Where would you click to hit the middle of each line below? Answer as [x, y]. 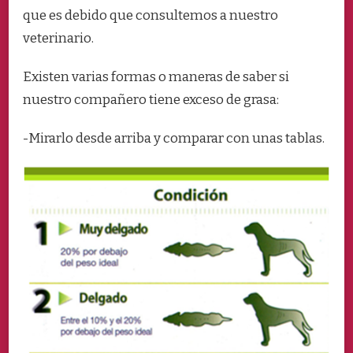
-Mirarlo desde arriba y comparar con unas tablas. [174, 139]
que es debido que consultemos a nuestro [150, 16]
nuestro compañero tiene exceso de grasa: [151, 100]
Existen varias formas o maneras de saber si [156, 77]
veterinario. [58, 39]
